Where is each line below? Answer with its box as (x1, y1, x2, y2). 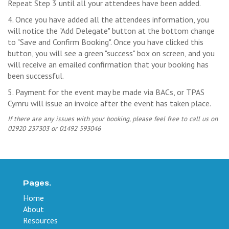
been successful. (8, 70, 64, 81)
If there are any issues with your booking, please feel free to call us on (8, 113, 218, 123)
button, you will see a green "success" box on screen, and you (8, 48, 215, 58)
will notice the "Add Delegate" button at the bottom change (8, 25, 215, 36)
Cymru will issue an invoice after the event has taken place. (8, 98, 211, 108)
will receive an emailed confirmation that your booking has (8, 59, 209, 70)
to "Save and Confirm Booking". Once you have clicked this (8, 36, 203, 47)
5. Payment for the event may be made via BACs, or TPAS (8, 86, 204, 97)
